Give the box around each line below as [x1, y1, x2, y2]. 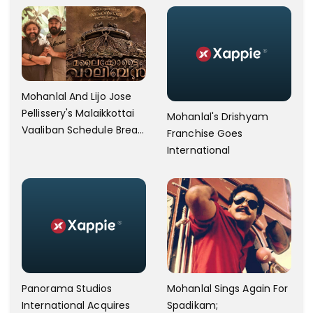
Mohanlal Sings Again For [167, 281, 289, 296]
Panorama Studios [22, 281, 112, 296]
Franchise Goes [167, 126, 243, 140]
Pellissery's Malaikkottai [22, 106, 135, 121]
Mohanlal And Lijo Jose [22, 89, 132, 104]
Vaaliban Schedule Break [22, 123, 143, 138]
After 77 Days [22, 140, 89, 154]
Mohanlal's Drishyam [167, 109, 268, 124]
